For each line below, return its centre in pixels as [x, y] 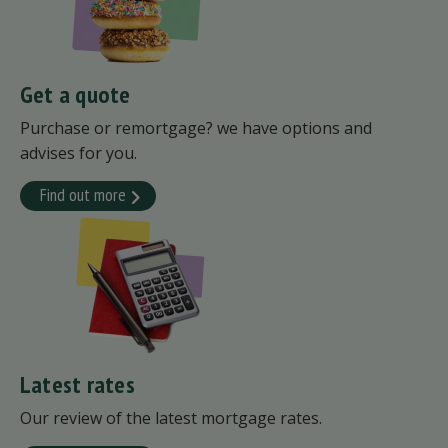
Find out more [83, 194]
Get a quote [75, 94]
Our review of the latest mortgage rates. [171, 417]
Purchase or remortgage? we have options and [196, 127]
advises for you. [78, 152]
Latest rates [77, 384]
